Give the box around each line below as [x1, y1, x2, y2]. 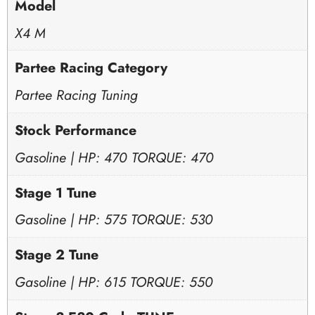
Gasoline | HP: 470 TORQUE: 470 [14, 147, 214, 167]
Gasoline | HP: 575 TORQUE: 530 [14, 210, 213, 230]
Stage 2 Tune [14, 245, 98, 265]
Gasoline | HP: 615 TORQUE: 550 [14, 272, 213, 292]
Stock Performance [14, 120, 136, 140]
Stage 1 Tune [14, 182, 96, 202]
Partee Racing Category [14, 58, 167, 78]
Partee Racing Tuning [14, 85, 138, 105]
